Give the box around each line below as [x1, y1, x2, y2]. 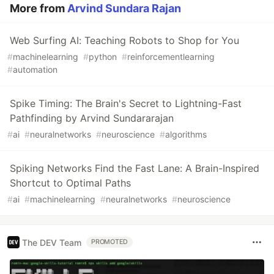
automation [13, 64, 57, 75]
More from [10, 2, 67, 15]
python [89, 51, 117, 62]
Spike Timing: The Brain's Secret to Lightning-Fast [10, 97, 242, 110]
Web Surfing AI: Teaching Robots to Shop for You [10, 34, 239, 47]
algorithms [165, 129, 207, 140]
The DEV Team [22, 237, 81, 248]
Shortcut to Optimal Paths [10, 177, 131, 190]
